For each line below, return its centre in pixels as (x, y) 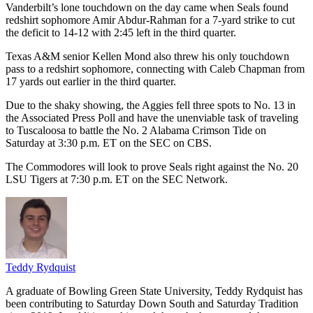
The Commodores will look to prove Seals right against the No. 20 (152, 166)
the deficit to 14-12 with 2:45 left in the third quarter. (121, 32)
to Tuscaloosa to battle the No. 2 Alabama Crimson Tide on (136, 130)
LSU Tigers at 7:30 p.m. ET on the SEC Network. (117, 179)
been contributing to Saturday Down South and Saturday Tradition (152, 303)
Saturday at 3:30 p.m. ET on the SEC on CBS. (109, 143)
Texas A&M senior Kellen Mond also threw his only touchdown (147, 56)
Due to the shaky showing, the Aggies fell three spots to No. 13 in (151, 105)
